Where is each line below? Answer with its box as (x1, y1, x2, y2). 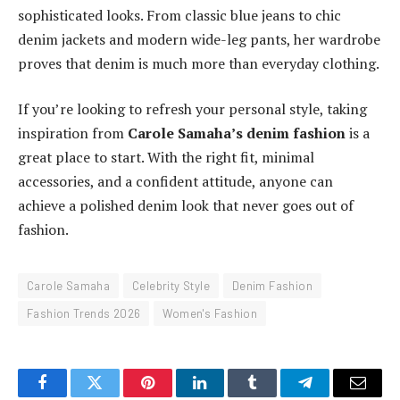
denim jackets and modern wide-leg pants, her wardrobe (18, 29, 380, 49)
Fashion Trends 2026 (27, 306, 141, 321)
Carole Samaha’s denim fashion (128, 123, 346, 144)
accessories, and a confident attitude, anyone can (18, 171, 333, 192)
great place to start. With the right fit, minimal (18, 147, 314, 168)
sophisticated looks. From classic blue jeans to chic (18, 4, 341, 25)
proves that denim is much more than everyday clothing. (18, 53, 379, 73)
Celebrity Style (132, 279, 210, 294)
